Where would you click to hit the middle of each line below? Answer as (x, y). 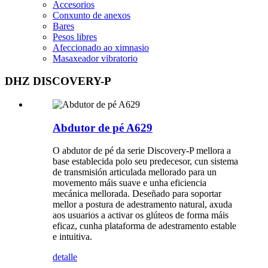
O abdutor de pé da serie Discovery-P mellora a (142, 151)
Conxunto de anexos (92, 15)
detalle (65, 257)
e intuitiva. (72, 237)
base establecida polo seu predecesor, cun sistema (145, 162)
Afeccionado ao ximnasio (101, 47)
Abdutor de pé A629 (103, 127)
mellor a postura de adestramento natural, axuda (142, 205)
